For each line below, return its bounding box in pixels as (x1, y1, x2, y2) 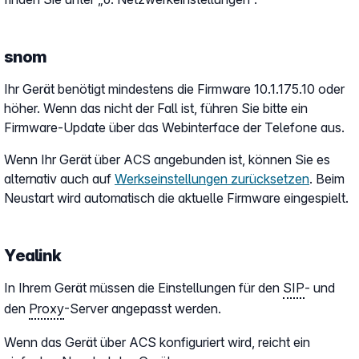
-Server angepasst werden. (64, 301, 221, 317)
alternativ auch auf (4, 171, 115, 187)
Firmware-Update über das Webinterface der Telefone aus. (4, 119, 345, 135)
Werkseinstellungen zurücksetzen (115, 171, 309, 187)
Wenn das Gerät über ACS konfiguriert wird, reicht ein (4, 334, 310, 350)
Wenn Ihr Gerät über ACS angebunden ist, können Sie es (4, 151, 330, 167)
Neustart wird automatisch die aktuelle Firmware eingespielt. (4, 190, 349, 206)
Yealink (4, 246, 61, 265)
